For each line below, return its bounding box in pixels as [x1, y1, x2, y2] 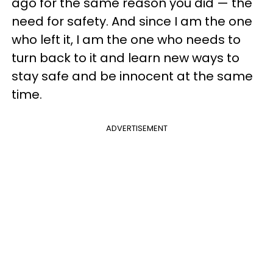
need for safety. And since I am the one [12, 13, 252, 30]
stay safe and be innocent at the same [12, 68, 253, 85]
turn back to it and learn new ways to [12, 49, 239, 66]
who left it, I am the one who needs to [12, 31, 241, 48]
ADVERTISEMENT [105, 122, 168, 134]
